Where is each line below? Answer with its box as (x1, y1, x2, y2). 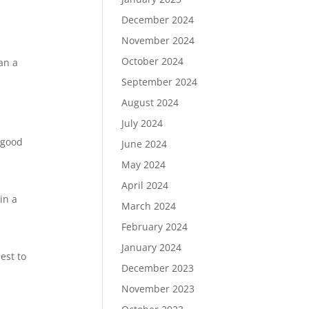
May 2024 (121, 158, 166, 171)
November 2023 (121, 282, 195, 295)
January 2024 (121, 241, 181, 254)
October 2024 (121, 54, 183, 68)
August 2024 (121, 96, 179, 109)
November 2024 (121, 34, 195, 47)
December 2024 (121, 13, 194, 26)
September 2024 (121, 75, 197, 88)
